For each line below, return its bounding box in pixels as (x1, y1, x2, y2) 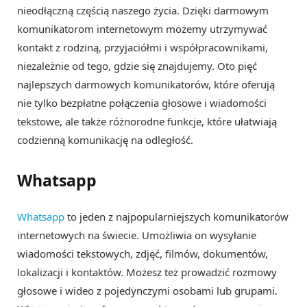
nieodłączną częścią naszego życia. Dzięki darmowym (17, 3, 269, 18)
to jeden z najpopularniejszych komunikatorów (64, 209, 288, 223)
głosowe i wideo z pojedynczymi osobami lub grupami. (17, 283, 278, 297)
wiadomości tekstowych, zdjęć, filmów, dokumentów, (17, 246, 268, 260)
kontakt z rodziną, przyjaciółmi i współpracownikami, (17, 40, 268, 55)
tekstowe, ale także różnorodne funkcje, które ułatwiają (17, 114, 277, 129)
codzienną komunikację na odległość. (17, 133, 193, 147)
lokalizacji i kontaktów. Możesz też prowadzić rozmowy (17, 265, 277, 279)
